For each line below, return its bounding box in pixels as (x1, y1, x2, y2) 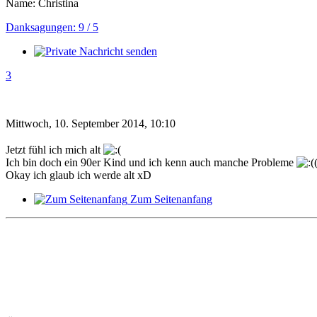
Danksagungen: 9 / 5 (6, 21, 98, 33)
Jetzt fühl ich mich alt (6, 143, 103, 156)
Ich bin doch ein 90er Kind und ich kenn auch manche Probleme (6, 156, 296, 168)
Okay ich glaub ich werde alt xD (6, 168, 151, 181)
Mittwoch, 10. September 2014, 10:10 (6, 117, 175, 129)
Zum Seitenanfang (130, 192, 212, 205)
